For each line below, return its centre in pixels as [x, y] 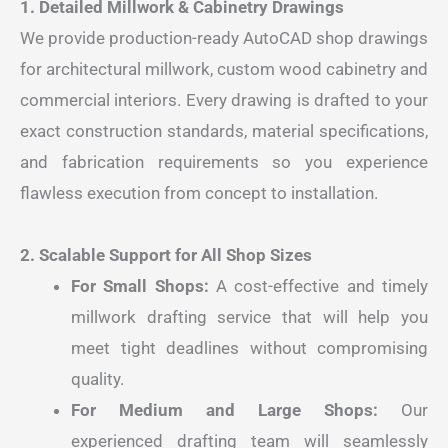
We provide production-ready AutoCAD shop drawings [224, 38]
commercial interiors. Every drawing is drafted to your [224, 100]
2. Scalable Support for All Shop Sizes [166, 255]
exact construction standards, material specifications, [224, 131]
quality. [97, 379]
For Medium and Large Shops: [224, 410]
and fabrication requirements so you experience [224, 162]
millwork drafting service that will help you [249, 317]
